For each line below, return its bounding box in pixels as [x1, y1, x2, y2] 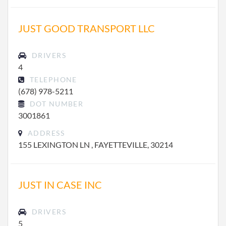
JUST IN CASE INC [18, 179, 102, 191]
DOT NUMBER [27, 99, 84, 108]
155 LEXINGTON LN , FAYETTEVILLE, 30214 [18, 140, 173, 149]
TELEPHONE [27, 75, 77, 84]
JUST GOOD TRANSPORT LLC [18, 22, 155, 34]
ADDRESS [25, 129, 65, 137]
